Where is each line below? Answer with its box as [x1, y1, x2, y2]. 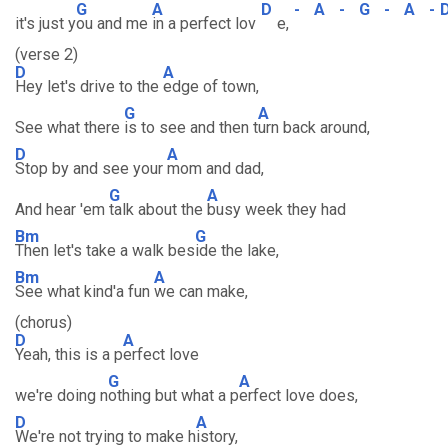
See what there [15, 118, 124, 137]
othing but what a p [108, 386, 239, 405]
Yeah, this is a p [15, 345, 123, 364]
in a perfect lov [152, 14, 256, 33]
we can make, [154, 282, 248, 301]
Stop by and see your [15, 159, 167, 178]
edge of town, [163, 77, 259, 96]
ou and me [76, 14, 152, 33]
